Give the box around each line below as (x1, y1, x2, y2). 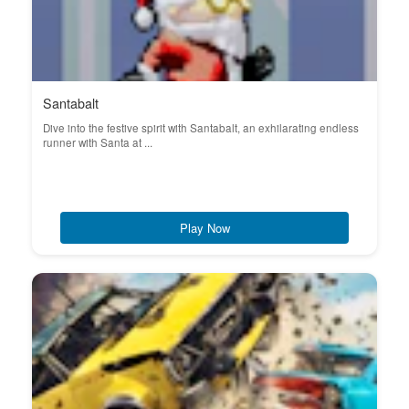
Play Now (179, 219, 230, 236)
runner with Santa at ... (43, 135, 152, 150)
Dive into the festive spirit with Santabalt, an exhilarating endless (43, 121, 359, 135)
